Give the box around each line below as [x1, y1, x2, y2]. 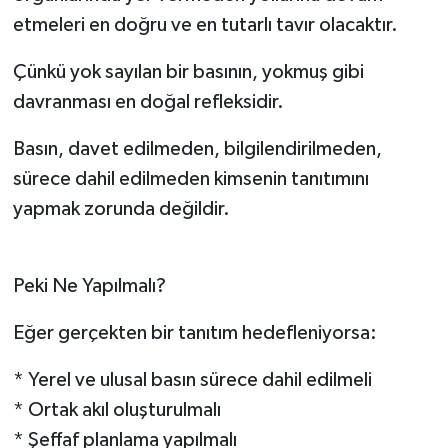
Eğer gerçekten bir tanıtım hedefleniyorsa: [12, 323, 377, 344]
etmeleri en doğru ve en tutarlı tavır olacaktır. [12, 15, 398, 36]
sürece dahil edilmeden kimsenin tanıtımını [12, 169, 369, 190]
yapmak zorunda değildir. [12, 199, 230, 220]
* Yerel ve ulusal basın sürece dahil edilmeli [12, 370, 372, 391]
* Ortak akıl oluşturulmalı [12, 400, 221, 421]
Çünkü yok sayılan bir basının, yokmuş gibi [12, 62, 364, 83]
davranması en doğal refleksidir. [12, 92, 284, 113]
